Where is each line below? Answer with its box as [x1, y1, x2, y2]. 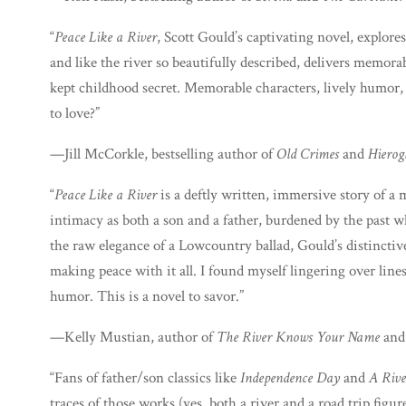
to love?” [50, 103, 100, 123]
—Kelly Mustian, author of [50, 327, 217, 347]
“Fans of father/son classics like [50, 368, 240, 388]
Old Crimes [276, 144, 339, 164]
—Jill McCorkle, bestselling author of [50, 144, 276, 164]
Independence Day [240, 368, 340, 388]
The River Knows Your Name [217, 327, 380, 347]
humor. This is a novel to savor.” [50, 286, 244, 306]
